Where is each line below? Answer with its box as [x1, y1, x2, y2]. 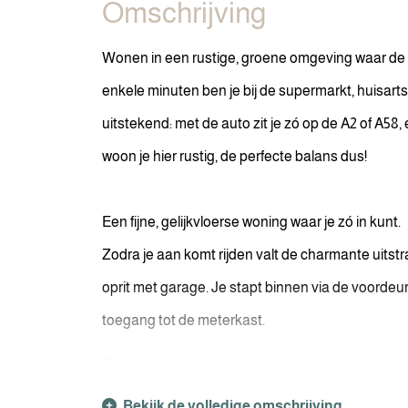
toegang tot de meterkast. [102, 312, 265, 328]
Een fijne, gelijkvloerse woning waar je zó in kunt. [102, 214, 401, 229]
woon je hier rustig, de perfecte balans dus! [102, 148, 367, 164]
